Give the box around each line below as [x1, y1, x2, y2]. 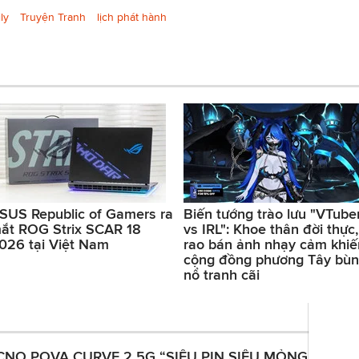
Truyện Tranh [20, 10, 86, 23]
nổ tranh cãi [184, 266, 260, 283]
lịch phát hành [97, 10, 167, 23]
